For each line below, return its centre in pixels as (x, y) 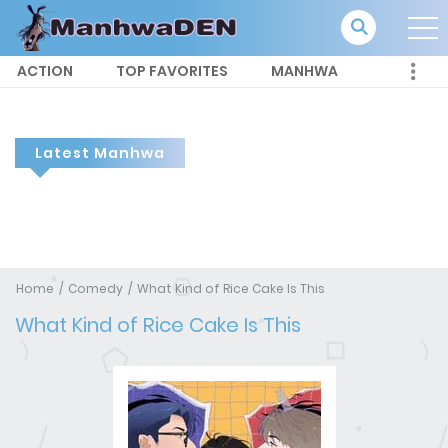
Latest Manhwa (100, 153)
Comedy (95, 289)
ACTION (45, 71)
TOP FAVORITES (172, 71)
